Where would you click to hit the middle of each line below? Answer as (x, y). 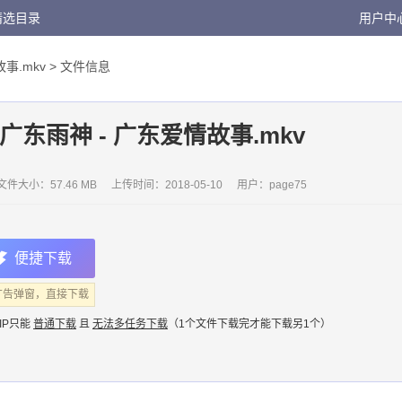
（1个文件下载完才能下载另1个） (249, 324)
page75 (288, 185)
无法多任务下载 (130, 324)
